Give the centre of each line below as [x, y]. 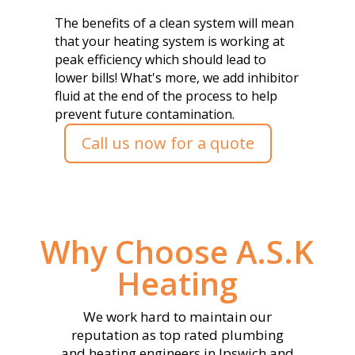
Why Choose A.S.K [177, 251]
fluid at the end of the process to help [166, 95]
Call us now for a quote [168, 143]
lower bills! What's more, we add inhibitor [176, 77]
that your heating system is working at [169, 41]
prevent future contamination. [144, 114]
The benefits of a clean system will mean [174, 23]
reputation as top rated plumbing [177, 334]
